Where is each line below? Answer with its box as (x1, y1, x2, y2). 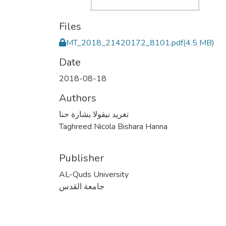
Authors (59, 91, 96, 105)
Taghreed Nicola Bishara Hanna (59, 121, 167, 132)
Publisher (59, 151, 104, 165)
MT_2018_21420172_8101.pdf (66, 37, 183, 48)
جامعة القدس (59, 181, 104, 192)
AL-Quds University (59, 169, 129, 180)
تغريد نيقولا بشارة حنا (59, 109, 129, 120)
